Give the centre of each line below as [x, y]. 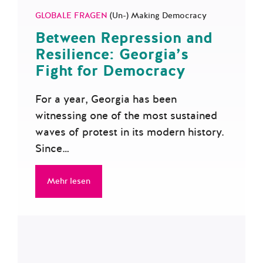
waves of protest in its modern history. [130, 132]
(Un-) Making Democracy [158, 16]
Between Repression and [124, 38]
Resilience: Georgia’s [112, 54]
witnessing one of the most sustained [126, 116]
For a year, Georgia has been [106, 99]
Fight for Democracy [110, 71]
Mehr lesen [69, 181]
